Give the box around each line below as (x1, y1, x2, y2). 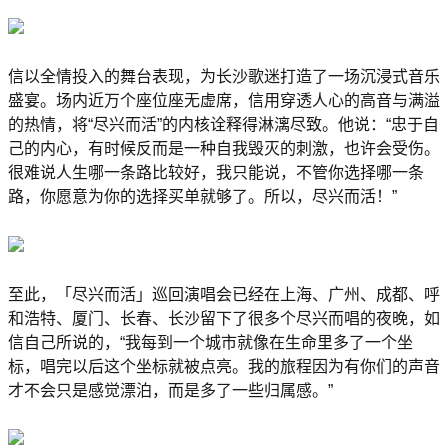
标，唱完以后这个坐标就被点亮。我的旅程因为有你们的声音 (8, 357, 440, 375)
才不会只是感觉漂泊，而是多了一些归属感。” (8, 381, 333, 399)
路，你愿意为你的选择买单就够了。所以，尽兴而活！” (8, 188, 397, 206)
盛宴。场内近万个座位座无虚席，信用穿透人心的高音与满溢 (8, 92, 440, 110)
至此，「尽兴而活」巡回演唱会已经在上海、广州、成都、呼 (8, 285, 440, 303)
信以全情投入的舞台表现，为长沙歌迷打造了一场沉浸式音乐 (8, 68, 440, 86)
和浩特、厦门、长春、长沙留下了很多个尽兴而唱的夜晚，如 (8, 309, 440, 327)
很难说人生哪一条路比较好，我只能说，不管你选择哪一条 (8, 164, 424, 182)
